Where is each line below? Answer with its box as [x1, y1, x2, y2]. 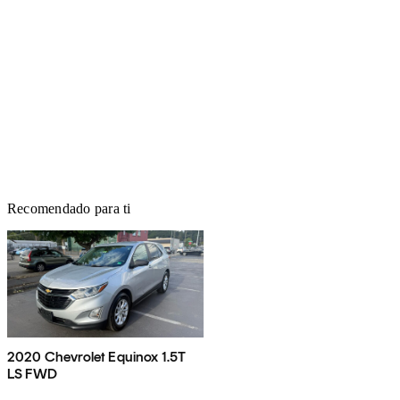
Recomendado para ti [7, 200, 131, 216]
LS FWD [7, 364, 57, 382]
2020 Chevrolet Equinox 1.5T [7, 347, 187, 365]
